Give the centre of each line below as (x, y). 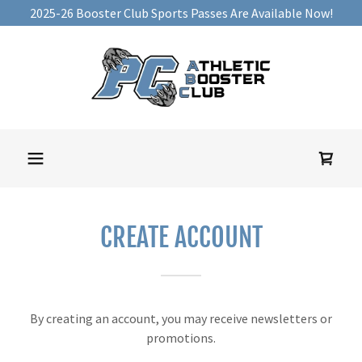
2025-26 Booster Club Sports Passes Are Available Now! (181, 13)
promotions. (181, 338)
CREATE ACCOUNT (181, 238)
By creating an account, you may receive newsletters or (181, 318)
